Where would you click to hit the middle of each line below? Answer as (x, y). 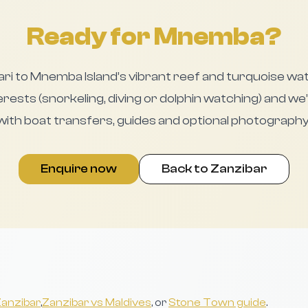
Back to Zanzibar (214, 169)
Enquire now (79, 169)
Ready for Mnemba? (154, 37)
